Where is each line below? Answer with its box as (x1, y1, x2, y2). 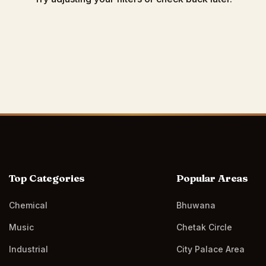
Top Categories (8, 172, 85, 184)
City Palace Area (176, 244, 245, 254)
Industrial (8, 244, 48, 254)
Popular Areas (176, 172, 249, 184)
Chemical (8, 200, 47, 210)
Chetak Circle (176, 222, 233, 232)
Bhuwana (176, 200, 216, 210)
